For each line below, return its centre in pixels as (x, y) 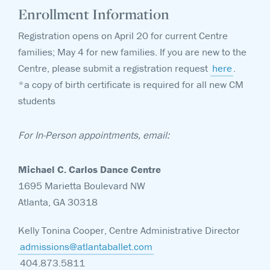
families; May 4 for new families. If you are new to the (132, 52)
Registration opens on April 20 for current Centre (123, 36)
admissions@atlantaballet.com (86, 246)
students (37, 101)
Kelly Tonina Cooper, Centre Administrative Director (129, 230)
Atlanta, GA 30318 (58, 202)
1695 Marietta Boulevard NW (82, 186)
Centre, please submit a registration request (114, 68)
